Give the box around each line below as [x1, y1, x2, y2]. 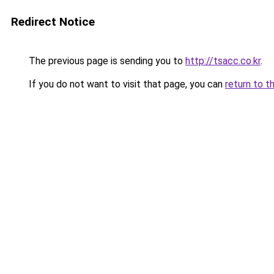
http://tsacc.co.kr [185, 55, 261, 67]
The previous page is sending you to [26, 55, 185, 67]
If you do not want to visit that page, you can [26, 78, 225, 90]
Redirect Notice [11, 15, 95, 29]
